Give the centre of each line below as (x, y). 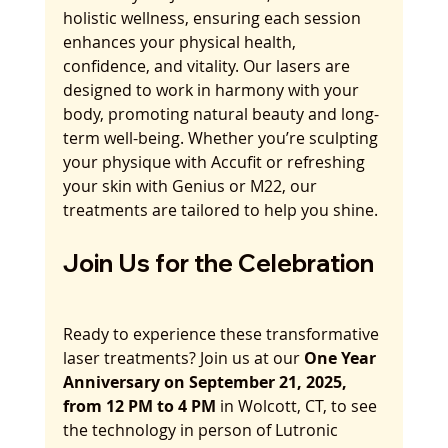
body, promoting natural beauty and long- (220, 113)
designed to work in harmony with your (212, 89)
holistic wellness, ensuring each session (213, 17)
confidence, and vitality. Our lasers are (208, 65)
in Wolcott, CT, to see (298, 405)
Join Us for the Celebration (218, 262)
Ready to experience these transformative (222, 333)
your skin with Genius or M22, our (191, 185)
